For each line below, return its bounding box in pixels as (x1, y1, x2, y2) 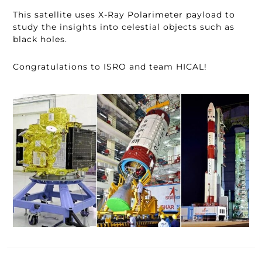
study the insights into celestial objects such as (13, 22, 235, 32)
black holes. (13, 34, 67, 44)
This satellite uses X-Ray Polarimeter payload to (13, 9, 235, 20)
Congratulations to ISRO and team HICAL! (13, 61, 207, 72)
